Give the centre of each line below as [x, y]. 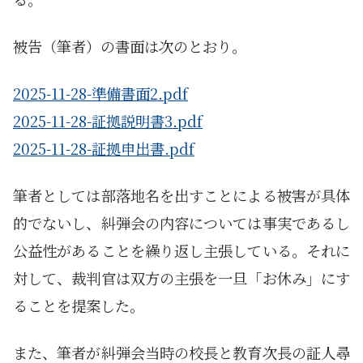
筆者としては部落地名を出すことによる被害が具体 [181, 196]
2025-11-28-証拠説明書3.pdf [108, 121]
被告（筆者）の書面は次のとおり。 [130, 47]
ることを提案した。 [79, 306]
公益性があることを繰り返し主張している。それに [181, 251]
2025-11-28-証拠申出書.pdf [104, 149]
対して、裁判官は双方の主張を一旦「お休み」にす [181, 278]
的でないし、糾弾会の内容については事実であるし [181, 223]
